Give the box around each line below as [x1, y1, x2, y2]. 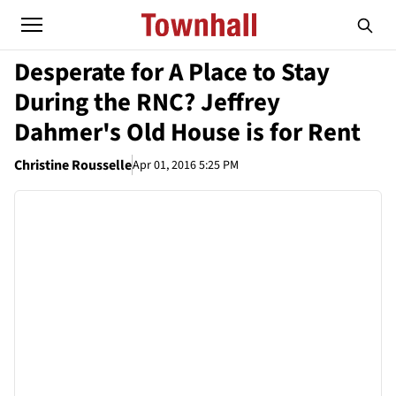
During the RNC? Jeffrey [14, 85, 280, 120]
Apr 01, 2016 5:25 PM [133, 156, 239, 174]
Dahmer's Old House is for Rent [14, 115, 361, 150]
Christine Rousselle [14, 156, 132, 175]
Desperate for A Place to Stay [14, 55, 330, 90]
